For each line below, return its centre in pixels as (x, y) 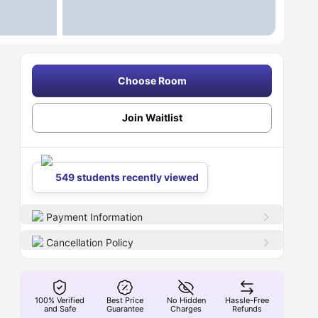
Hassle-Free (247, 300)
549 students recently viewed (127, 177)
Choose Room (152, 81)
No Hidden (186, 300)
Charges (186, 309)
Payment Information (95, 217)
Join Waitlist (152, 117)
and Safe (60, 309)
